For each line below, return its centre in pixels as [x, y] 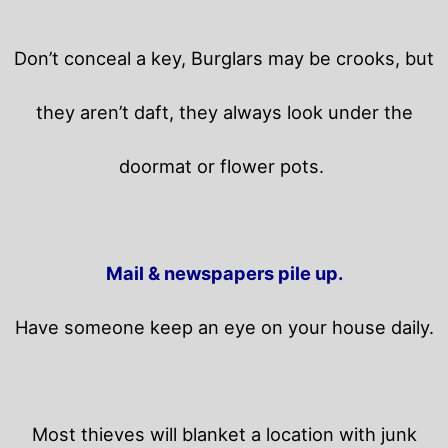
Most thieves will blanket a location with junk [224, 434]
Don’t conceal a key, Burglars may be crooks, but [224, 58]
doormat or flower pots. [224, 166]
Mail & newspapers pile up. [224, 273]
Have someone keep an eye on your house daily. [224, 327]
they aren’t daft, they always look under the [224, 112]
